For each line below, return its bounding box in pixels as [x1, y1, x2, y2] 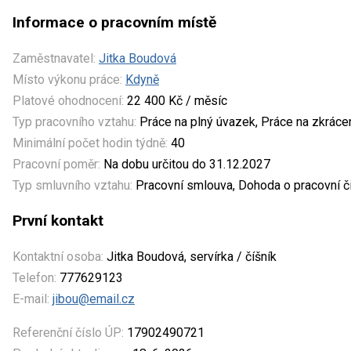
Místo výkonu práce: [13, 71, 122, 87]
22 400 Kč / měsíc [124, 92, 227, 108]
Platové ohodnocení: [13, 92, 124, 108]
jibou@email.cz [52, 291, 135, 306]
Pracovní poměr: [13, 156, 100, 172]
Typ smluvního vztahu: [13, 177, 132, 193]
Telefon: [13, 270, 56, 285]
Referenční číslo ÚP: [13, 324, 124, 340]
